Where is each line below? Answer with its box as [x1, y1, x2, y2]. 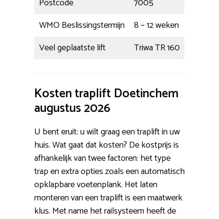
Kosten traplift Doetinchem [34, 83, 178, 104]
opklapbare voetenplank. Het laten [34, 177, 157, 192]
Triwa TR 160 [134, 40, 180, 55]
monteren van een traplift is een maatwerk [34, 190, 182, 205]
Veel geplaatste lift [39, 40, 106, 55]
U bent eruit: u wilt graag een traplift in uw [34, 124, 180, 139]
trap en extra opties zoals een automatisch [34, 164, 185, 179]
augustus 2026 [34, 98, 110, 119]
